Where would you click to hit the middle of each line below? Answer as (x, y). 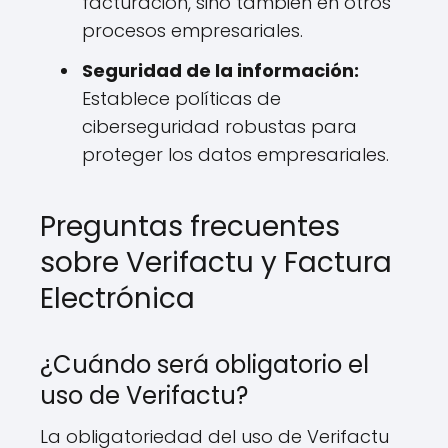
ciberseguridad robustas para (219, 126)
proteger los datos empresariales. (235, 154)
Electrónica (117, 298)
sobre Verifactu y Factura (216, 262)
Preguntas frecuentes (190, 226)
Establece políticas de (181, 98)
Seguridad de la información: (220, 70)
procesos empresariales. (192, 30)
